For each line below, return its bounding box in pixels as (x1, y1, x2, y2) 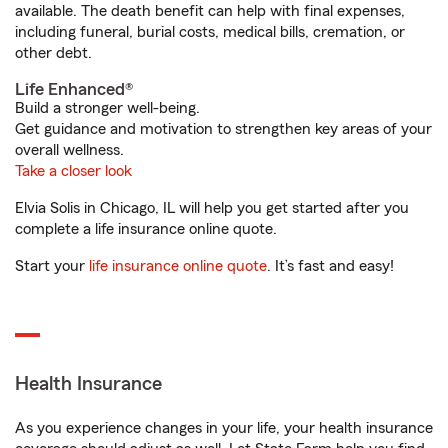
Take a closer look (15, 163, 132, 179)
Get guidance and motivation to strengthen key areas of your (15, 121, 432, 137)
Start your (15, 258, 89, 274)
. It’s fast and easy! (267, 258, 394, 274)
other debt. (15, 45, 92, 61)
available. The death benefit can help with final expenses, (15, 3, 405, 19)
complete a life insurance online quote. (15, 221, 277, 237)
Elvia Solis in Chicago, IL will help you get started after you (15, 200, 409, 216)
